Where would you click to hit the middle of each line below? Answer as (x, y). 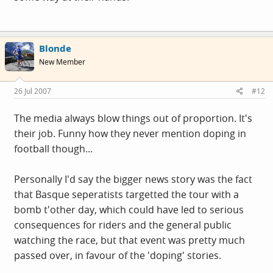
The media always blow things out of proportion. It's (133, 118)
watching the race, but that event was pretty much (129, 240)
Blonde (55, 48)
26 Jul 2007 (33, 91)
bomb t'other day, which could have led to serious (129, 209)
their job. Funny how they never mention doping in (130, 133)
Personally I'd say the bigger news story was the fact (133, 179)
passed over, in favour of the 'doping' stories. (118, 255)
